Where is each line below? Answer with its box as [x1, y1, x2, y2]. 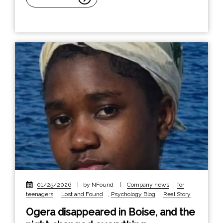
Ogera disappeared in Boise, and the [26, 206, 195, 218]
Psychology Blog [111, 190, 155, 198]
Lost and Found [61, 190, 103, 198]
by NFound [83, 181, 115, 188]
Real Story [163, 190, 191, 198]
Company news [127, 181, 169, 188]
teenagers [26, 190, 53, 198]
